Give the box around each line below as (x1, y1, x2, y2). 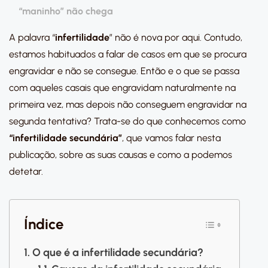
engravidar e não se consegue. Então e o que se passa (9, 65, 239, 77)
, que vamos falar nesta (122, 132, 221, 144)
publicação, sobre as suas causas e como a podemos (9, 149, 232, 160)
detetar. (9, 166, 43, 177)
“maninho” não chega (19, 5, 113, 17)
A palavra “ (9, 32, 55, 43)
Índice (24, 215, 63, 233)
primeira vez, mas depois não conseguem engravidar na (9, 99, 246, 110)
